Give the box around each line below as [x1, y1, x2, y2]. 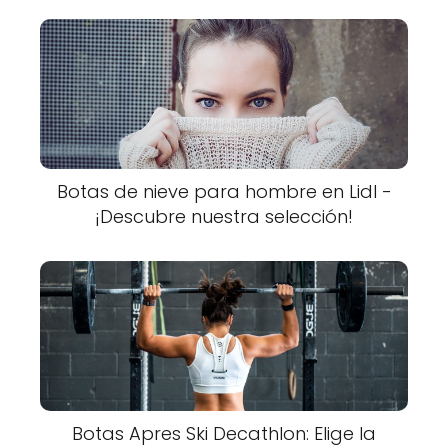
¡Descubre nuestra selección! [95, 204, 353, 229]
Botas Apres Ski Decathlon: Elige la [72, 421, 376, 446]
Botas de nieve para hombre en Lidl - [56, 179, 392, 204]
